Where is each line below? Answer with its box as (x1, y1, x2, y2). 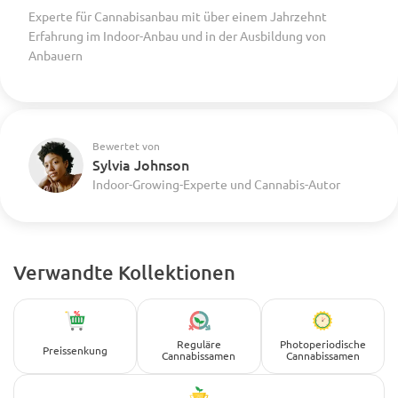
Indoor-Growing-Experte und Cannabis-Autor (92, 175, 340, 192)
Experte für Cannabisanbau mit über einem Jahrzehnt (28, 7, 327, 24)
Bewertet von (92, 138, 160, 153)
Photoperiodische (279, 337, 366, 351)
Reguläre (176, 337, 221, 351)
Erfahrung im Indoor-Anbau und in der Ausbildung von (28, 27, 326, 44)
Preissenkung (43, 342, 108, 357)
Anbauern (28, 46, 83, 63)
